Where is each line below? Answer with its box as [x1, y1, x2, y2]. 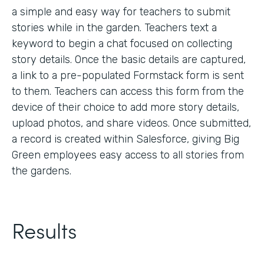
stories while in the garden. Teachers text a [12, 21, 217, 34]
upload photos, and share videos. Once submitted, [12, 116, 251, 130]
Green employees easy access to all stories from [12, 148, 244, 161]
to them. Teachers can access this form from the [12, 84, 244, 98]
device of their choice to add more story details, [12, 100, 239, 114]
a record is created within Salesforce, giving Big [12, 132, 239, 146]
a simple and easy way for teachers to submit [12, 5, 230, 18]
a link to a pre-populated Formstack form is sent [12, 68, 244, 82]
